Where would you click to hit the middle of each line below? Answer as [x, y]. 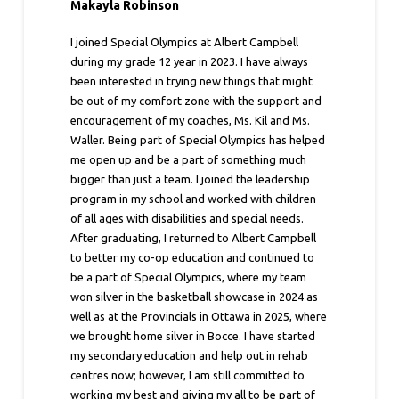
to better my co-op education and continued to [193, 257]
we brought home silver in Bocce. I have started [193, 335]
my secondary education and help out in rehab [190, 355]
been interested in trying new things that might [192, 81]
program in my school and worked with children [194, 198]
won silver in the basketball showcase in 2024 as [195, 296]
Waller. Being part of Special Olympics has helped [198, 139]
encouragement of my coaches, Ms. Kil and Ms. [191, 120]
